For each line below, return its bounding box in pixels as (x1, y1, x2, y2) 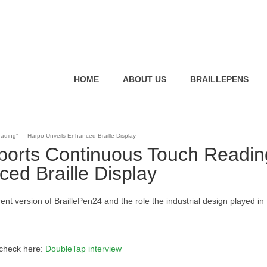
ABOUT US (122, 74, 166, 84)
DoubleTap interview (45, 244, 122, 253)
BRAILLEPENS (190, 74, 249, 84)
